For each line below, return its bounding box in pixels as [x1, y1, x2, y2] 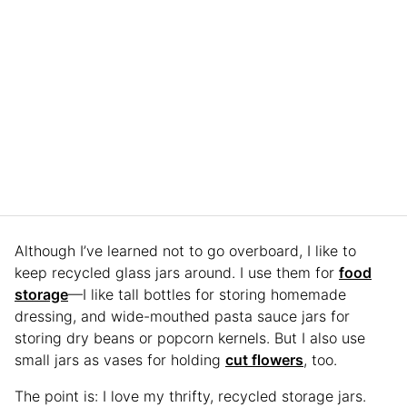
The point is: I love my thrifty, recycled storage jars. [15, 387, 366, 405]
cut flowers [225, 351, 303, 369]
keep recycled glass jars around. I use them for [15, 263, 339, 282]
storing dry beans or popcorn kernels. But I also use [15, 329, 365, 347]
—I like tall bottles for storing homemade [68, 285, 346, 303]
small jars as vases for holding [15, 351, 225, 369]
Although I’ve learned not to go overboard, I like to [15, 242, 356, 260]
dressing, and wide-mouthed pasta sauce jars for [15, 307, 350, 325]
